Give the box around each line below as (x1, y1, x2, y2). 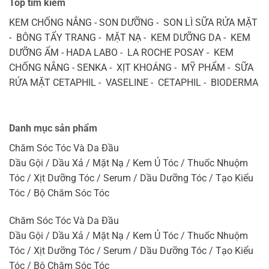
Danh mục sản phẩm (9, 122, 97, 134)
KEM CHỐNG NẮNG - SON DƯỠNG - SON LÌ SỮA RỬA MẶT (9, 17, 258, 29)
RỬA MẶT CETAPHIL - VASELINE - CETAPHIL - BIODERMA (9, 77, 258, 89)
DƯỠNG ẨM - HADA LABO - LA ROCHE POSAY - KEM (9, 47, 234, 59)
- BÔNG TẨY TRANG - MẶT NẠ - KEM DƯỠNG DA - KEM (9, 32, 250, 44)
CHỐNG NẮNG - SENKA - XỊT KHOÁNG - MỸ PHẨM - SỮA (9, 62, 253, 74)
